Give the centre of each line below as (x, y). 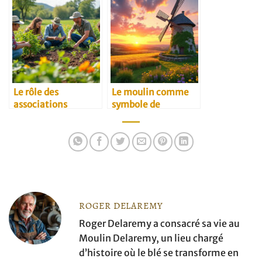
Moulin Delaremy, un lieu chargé (151, 238)
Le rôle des (36, 92)
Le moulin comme (150, 92)
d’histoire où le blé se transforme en (159, 253)
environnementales (56, 117)
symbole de (136, 105)
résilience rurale (147, 117)
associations (40, 105)
